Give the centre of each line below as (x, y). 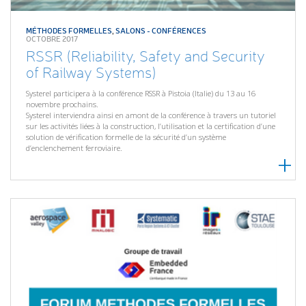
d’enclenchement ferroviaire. (74, 148)
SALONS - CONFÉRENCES (161, 30)
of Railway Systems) (92, 72)
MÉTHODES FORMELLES (69, 30)
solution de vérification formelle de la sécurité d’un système (126, 137)
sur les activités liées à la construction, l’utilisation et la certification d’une (151, 126)
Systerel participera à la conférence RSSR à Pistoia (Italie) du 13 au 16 (141, 94)
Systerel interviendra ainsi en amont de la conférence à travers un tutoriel (151, 115)
